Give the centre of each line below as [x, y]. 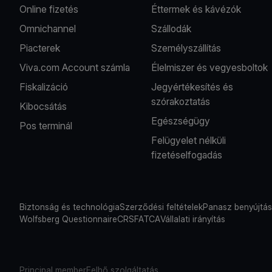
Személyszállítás [186, 48]
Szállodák [172, 28]
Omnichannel [48, 28]
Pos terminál [46, 125]
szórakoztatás [181, 101]
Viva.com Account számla [75, 67]
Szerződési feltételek [161, 206]
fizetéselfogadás [187, 155]
